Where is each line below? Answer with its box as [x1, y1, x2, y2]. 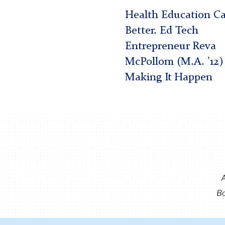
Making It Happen [125, 72, 212, 83]
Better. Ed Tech [125, 26, 198, 37]
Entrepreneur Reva [125, 41, 215, 52]
